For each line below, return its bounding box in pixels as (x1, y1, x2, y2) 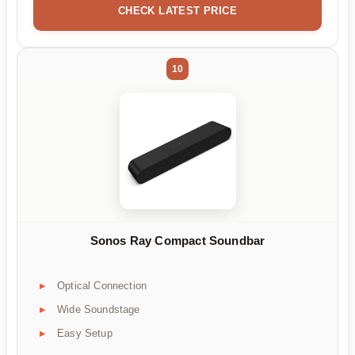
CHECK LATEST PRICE (117, 4, 238, 17)
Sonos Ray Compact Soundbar (90, 233, 265, 247)
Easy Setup (57, 327, 113, 340)
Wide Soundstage (57, 303, 140, 316)
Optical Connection (57, 280, 147, 292)
